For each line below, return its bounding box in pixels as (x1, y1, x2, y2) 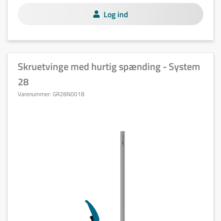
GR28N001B (53, 89, 84, 99)
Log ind (103, 8, 128, 20)
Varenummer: (18, 89, 53, 99)
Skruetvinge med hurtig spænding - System (18, 59, 200, 74)
